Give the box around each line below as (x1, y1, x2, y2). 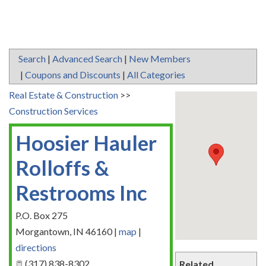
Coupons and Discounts (25, 69, 121, 80)
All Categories (127, 69, 185, 80)
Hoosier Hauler (15, 130, 157, 155)
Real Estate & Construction (9, 89, 118, 100)
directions (15, 242, 56, 253)
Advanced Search (52, 53, 122, 64)
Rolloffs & (15, 155, 109, 180)
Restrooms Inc (15, 180, 147, 205)
